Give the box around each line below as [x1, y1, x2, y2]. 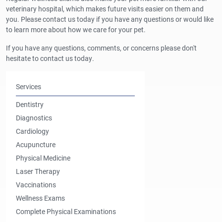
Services [16, 82, 41, 92]
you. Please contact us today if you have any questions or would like [6, 14, 214, 24]
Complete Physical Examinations [16, 207, 116, 217]
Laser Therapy [16, 166, 60, 176]
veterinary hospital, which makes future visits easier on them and [6, 4, 204, 14]
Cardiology [16, 126, 49, 136]
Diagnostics [16, 113, 52, 123]
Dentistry [16, 100, 44, 110]
